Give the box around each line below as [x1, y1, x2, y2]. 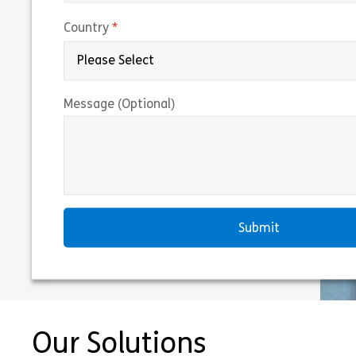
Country [64, 21, 110, 35]
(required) [118, 20, 185, 36]
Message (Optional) [64, 98, 176, 111]
